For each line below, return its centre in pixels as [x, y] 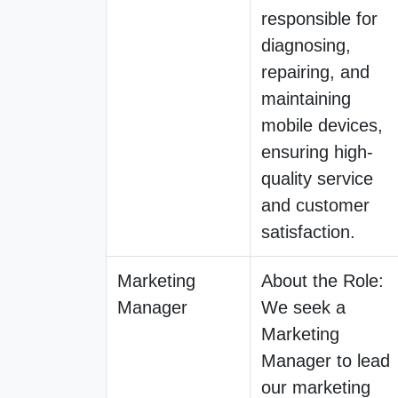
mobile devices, [322, 125]
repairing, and [315, 72]
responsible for [319, 18]
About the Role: [322, 280]
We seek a [303, 307]
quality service [317, 178]
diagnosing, [306, 45]
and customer [315, 205]
